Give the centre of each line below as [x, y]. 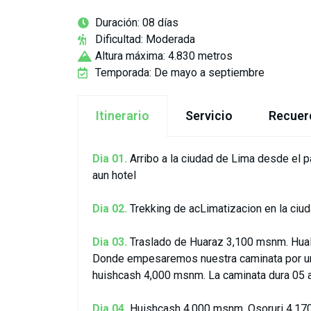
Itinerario [123, 116]
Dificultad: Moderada [145, 39]
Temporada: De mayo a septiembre [180, 73]
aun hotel [114, 175]
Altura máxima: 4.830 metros [164, 56]
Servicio [209, 116]
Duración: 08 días [137, 23]
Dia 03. [110, 242]
